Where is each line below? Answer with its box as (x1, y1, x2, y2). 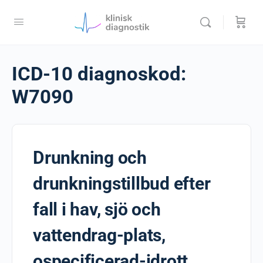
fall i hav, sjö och (33, 199, 161, 220)
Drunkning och (33, 147, 147, 168)
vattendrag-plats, (33, 225, 166, 245)
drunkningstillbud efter (33, 173, 211, 194)
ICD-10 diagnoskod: (12, 62, 186, 85)
